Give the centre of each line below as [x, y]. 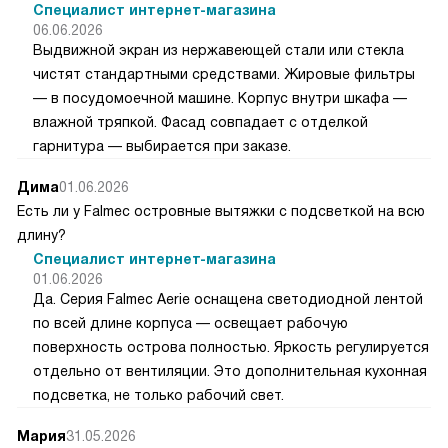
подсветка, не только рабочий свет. [158, 394]
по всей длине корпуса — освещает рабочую [190, 322]
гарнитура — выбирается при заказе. [162, 145]
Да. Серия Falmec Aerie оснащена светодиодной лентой [228, 298]
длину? [41, 234]
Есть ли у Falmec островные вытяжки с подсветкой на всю [221, 210]
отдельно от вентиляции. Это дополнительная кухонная [230, 370]
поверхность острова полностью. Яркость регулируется [231, 346]
